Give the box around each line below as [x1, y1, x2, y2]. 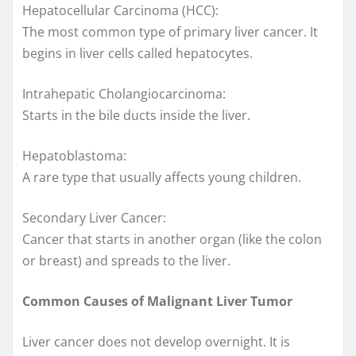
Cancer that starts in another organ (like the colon [22, 230, 322, 248]
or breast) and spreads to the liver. [22, 251, 230, 269]
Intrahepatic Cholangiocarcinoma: [22, 84, 226, 103]
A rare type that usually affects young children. [22, 168, 301, 186]
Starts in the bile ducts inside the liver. [22, 106, 250, 124]
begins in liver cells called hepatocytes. [22, 44, 253, 62]
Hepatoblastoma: [22, 146, 126, 164]
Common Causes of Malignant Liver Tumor [22, 292, 292, 310]
